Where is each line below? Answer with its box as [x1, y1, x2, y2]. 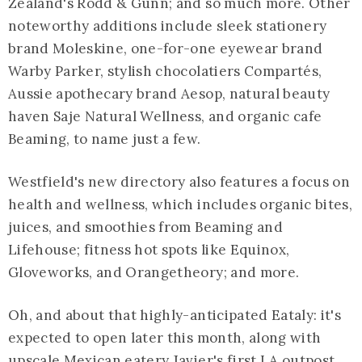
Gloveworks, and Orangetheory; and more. [8, 263, 300, 281]
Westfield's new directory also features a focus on [8, 172, 350, 191]
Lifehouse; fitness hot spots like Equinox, [8, 240, 290, 259]
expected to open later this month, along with [8, 328, 322, 347]
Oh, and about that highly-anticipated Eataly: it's [8, 305, 341, 324]
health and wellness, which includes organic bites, [8, 195, 352, 213]
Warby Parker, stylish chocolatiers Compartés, [8, 61, 322, 80]
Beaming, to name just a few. [8, 129, 201, 148]
